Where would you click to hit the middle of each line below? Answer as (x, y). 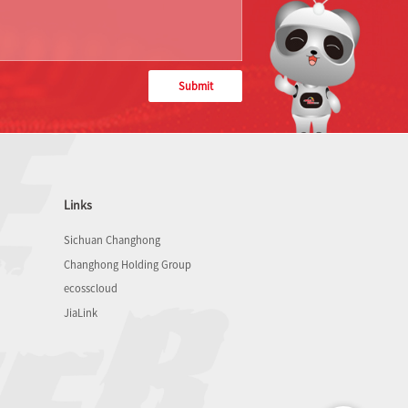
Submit (195, 86)
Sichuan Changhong (112, 240)
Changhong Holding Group (127, 264)
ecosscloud (91, 288)
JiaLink (81, 312)
